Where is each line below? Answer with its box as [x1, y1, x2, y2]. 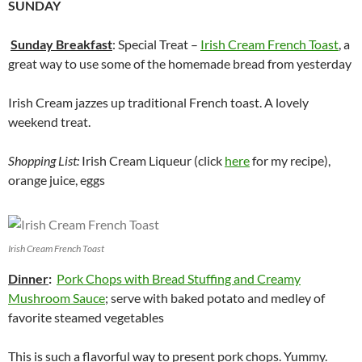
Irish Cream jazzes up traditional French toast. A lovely [8, 95, 309, 111]
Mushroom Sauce [8, 290, 105, 306]
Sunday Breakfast [11, 36, 112, 53]
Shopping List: [8, 153, 82, 169]
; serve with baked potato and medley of [105, 290, 325, 306]
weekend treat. [8, 114, 90, 130]
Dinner [8, 271, 48, 287]
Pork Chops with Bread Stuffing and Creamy [57, 271, 301, 287]
